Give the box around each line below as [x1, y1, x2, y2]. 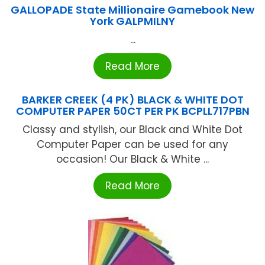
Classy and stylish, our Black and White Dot [22, 122, 243, 137]
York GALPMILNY [90, 14, 175, 29]
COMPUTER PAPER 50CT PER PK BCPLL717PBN [15, 104, 250, 119]
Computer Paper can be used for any [37, 137, 228, 152]
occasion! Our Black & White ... [56, 152, 209, 167]
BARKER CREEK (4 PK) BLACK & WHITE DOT [21, 92, 244, 108]
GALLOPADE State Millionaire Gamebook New [11, 2, 254, 18]
